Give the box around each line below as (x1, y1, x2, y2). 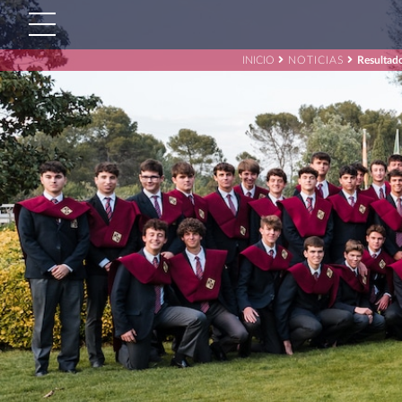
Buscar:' (241, 87, 291, 101)
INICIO (242, 55, 275, 66)
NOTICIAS (288, 55, 344, 66)
